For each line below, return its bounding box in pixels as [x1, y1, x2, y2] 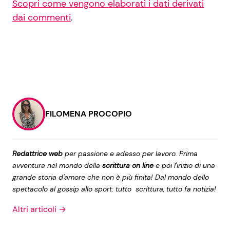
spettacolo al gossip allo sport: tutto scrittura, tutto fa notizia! [12, 184, 216, 194]
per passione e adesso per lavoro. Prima [63, 149, 198, 158]
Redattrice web [12, 149, 63, 158]
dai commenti [12, 11, 71, 24]
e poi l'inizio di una [154, 161, 215, 170]
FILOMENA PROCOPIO [45, 108, 132, 119]
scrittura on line [100, 161, 154, 170]
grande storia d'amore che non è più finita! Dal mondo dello [12, 172, 209, 182]
